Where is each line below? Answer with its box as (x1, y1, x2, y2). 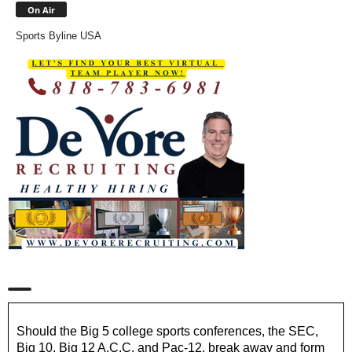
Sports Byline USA (16, 30, 101, 42)
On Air (27, 4, 55, 16)
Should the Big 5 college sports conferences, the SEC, (16, 324, 318, 339)
